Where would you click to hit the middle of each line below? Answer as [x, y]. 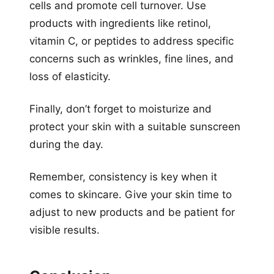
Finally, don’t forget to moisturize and [120, 109]
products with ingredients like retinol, [120, 23]
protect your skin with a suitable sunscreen [135, 126]
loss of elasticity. [70, 76]
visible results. [65, 230]
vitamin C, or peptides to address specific [131, 41]
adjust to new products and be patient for [132, 212]
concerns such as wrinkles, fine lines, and [131, 58]
